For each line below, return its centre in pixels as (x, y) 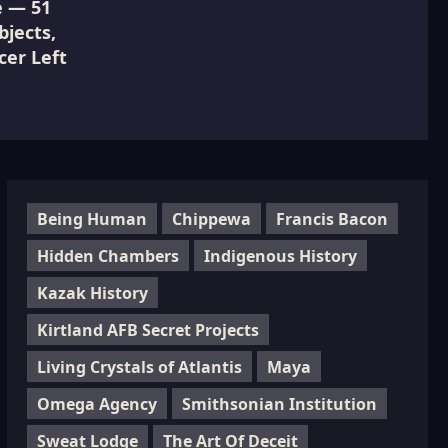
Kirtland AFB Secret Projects (147, 329)
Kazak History (92, 292)
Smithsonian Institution (279, 403)
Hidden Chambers (107, 255)
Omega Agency (96, 403)
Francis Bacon (331, 218)
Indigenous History (280, 255)
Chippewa (211, 218)
